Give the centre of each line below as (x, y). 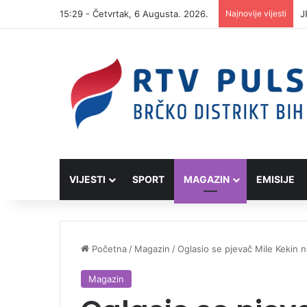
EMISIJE (275, 180)
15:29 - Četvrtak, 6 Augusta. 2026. (134, 14)
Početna (108, 249)
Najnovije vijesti (256, 13)
